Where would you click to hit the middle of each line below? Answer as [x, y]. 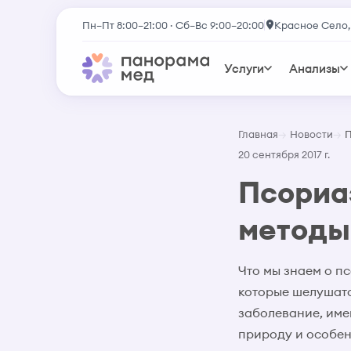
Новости [311, 134]
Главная [258, 134]
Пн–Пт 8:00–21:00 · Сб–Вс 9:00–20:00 [173, 25]
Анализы [315, 68]
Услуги [244, 68]
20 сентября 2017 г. [284, 154]
